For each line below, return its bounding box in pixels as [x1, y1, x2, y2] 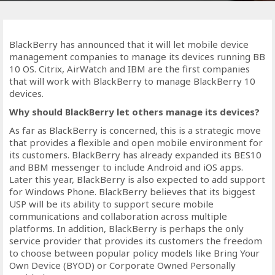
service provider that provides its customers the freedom [9, 234, 262, 247]
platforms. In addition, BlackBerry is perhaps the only [9, 222, 244, 234]
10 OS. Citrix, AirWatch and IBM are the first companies [9, 63, 250, 75]
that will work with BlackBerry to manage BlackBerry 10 [9, 75, 255, 87]
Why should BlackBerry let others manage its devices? [9, 106, 260, 118]
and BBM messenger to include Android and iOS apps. [9, 161, 243, 173]
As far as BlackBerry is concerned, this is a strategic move [9, 124, 261, 136]
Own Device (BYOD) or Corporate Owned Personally [9, 259, 236, 271]
